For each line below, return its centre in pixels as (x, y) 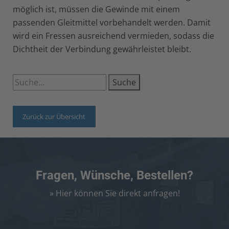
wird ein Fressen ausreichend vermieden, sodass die (113, 36)
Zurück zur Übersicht (54, 116)
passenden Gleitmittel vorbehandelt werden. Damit (112, 22)
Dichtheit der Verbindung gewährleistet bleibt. (102, 49)
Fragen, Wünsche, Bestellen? (114, 176)
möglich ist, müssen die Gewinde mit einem (96, 9)
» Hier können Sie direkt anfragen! (114, 193)
